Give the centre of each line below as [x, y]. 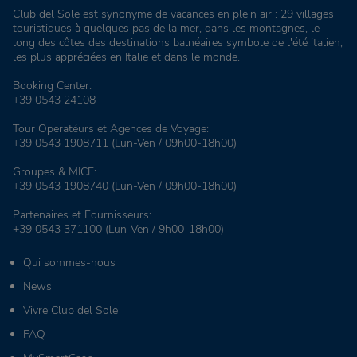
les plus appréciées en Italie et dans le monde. [126, 57]
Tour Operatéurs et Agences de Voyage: [111, 129]
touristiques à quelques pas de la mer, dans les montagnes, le [166, 29]
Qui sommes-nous [69, 263]
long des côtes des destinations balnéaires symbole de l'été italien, [178, 43]
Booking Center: [52, 86]
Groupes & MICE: [55, 172]
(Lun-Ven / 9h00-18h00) [163, 229]
